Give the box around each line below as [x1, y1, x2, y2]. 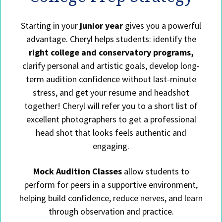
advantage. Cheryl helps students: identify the [26, 33, 196, 45]
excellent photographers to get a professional [26, 113, 196, 125]
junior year [80, 20, 123, 32]
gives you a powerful [123, 20, 201, 32]
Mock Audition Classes [33, 166, 122, 177]
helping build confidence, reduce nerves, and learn [19, 192, 203, 204]
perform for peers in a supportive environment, [24, 179, 198, 191]
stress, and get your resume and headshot [33, 87, 189, 99]
